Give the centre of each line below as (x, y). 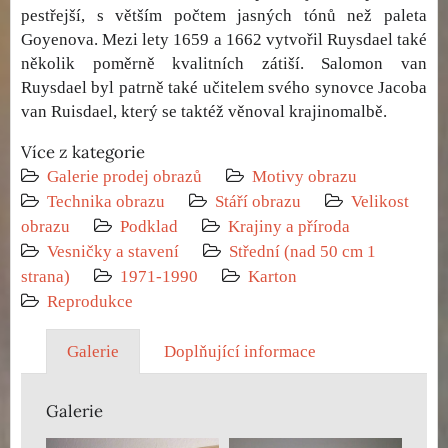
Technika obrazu (106, 202)
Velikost (380, 202)
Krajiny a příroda (289, 227)
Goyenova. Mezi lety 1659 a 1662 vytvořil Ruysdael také (224, 40)
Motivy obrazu (304, 177)
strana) (45, 277)
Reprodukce (90, 302)
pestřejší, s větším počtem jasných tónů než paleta (224, 16)
